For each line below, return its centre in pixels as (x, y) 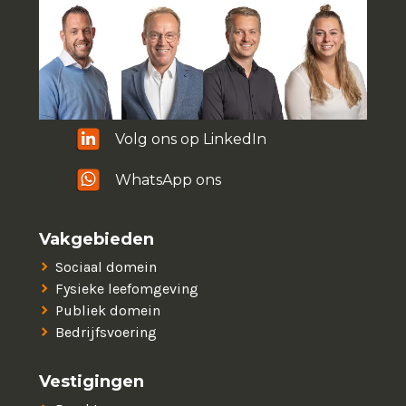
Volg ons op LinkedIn (191, 139)
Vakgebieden (97, 239)
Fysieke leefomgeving (127, 289)
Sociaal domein (106, 267)
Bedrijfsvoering (106, 332)
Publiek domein (108, 310)
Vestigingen (92, 382)
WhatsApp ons (169, 180)
